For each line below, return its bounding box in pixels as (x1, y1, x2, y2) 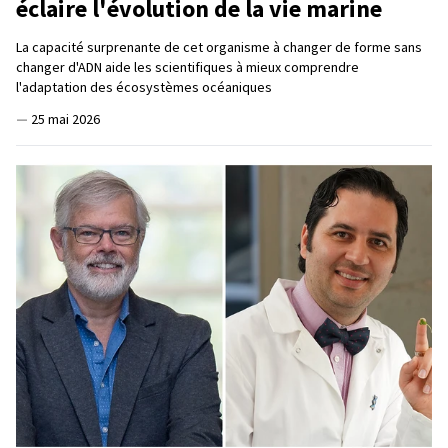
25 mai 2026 (31, 109, 100, 128)
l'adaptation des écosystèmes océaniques (16, 77, 272, 96)
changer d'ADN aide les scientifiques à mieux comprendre (16, 57, 359, 76)
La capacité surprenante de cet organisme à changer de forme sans (16, 37, 422, 56)
